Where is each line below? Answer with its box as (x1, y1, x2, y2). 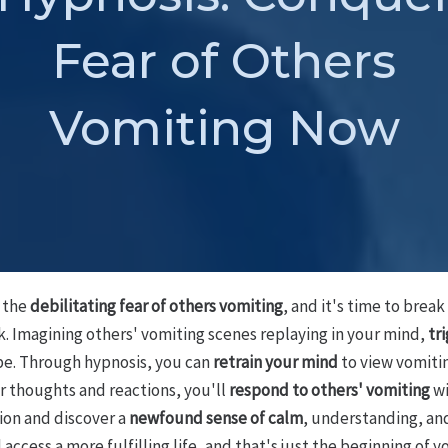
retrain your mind (212, 350, 338, 373)
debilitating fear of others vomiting (29, 294, 283, 317)
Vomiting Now (48, 98, 400, 157)
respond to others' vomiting (228, 378, 430, 401)
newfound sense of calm (128, 406, 303, 429)
